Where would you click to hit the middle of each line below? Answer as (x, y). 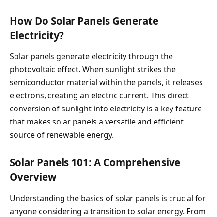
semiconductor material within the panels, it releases (106, 83)
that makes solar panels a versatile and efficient (97, 122)
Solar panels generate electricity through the (91, 56)
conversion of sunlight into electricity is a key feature (106, 109)
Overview (33, 177)
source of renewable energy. (62, 135)
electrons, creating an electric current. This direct (99, 96)
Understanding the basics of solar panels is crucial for (108, 198)
